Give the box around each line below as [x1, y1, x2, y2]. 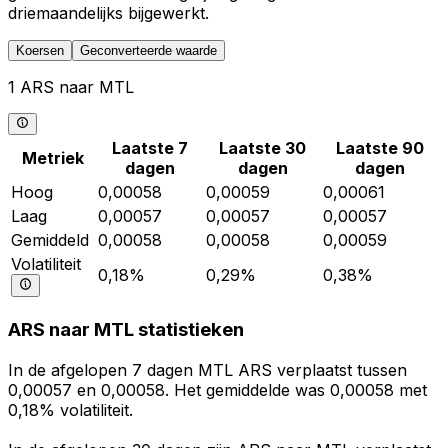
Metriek [21, 148, 84, 169]
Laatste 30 [219, 138, 306, 159]
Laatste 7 [112, 138, 188, 159]
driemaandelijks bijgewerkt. [8, 3, 209, 23]
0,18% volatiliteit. [8, 399, 133, 420]
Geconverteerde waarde [80, 43, 217, 58]
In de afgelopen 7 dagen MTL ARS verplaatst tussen [8, 359, 407, 380]
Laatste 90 [336, 138, 424, 159]
